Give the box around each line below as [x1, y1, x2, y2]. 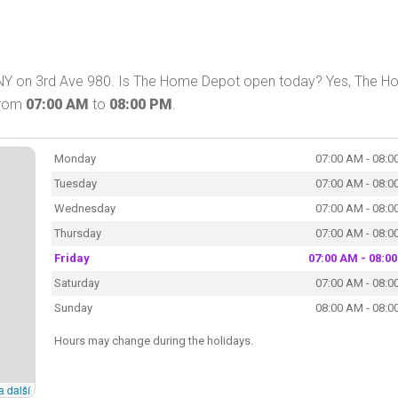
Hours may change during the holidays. [53, 333, 253, 347]
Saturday [53, 275, 99, 290]
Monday [53, 151, 96, 165]
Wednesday [53, 201, 115, 215]
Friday [53, 251, 90, 265]
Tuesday [53, 176, 97, 190]
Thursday [53, 226, 101, 240]
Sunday [53, 300, 92, 314]
